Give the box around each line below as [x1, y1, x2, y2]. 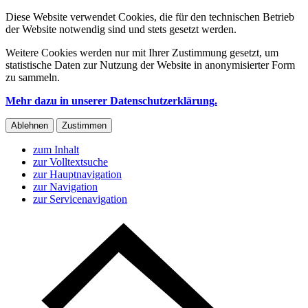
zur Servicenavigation [33, 193, 127, 205]
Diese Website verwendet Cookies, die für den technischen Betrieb [5, 11, 294, 23]
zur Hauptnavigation [33, 168, 122, 180]
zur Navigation [33, 181, 98, 192]
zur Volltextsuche [33, 156, 108, 168]
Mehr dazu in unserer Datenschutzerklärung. [5, 95, 217, 107]
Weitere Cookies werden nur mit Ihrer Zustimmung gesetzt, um [5, 47, 278, 58]
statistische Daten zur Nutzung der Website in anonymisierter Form [5, 59, 295, 71]
